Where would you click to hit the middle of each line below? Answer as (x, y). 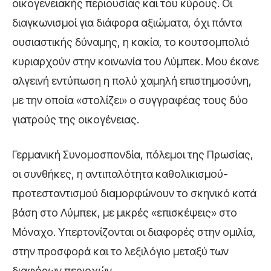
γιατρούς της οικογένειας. (76, 119)
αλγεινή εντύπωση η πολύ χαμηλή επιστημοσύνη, (132, 80)
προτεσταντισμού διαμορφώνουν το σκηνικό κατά (134, 193)
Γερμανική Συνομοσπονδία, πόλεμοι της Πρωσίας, (133, 154)
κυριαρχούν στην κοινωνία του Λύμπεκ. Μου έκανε (135, 61)
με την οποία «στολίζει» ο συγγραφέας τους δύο (130, 100)
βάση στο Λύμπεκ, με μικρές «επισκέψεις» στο (125, 212)
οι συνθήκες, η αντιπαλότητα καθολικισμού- (120, 174)
